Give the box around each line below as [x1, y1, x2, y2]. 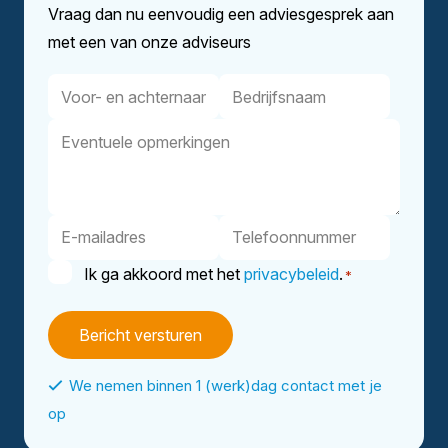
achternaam [47, 133, 133, 154]
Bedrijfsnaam [218, 77, 312, 98]
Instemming [47, 262, 130, 283]
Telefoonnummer [218, 218, 342, 239]
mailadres [47, 246, 115, 267]
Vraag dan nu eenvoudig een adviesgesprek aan [48, 4, 394, 25]
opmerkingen [47, 150, 140, 171]
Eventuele [47, 122, 119, 143]
